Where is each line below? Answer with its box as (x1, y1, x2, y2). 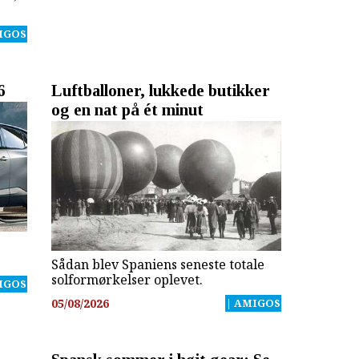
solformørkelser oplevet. (50, 270, 203, 288)
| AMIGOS (225, 296, 280, 311)
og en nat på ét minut (50, 100, 204, 119)
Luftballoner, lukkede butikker (50, 81, 270, 99)
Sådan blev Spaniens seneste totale (50, 255, 264, 273)
